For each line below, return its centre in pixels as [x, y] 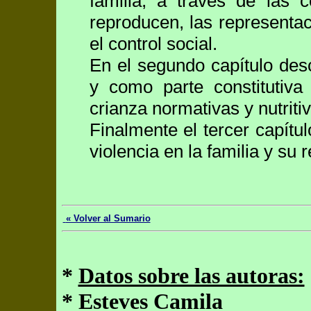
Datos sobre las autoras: [191, 276]
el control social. [153, 44]
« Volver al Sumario [108, 218]
